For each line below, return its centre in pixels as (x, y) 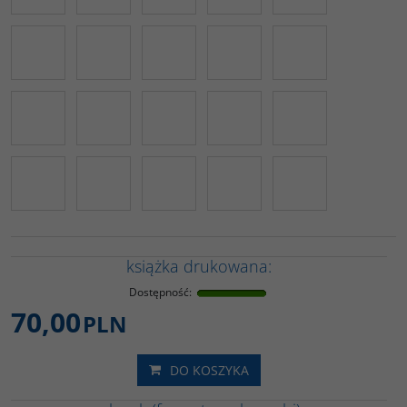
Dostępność (159, 292)
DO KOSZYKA (209, 370)
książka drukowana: (199, 266)
